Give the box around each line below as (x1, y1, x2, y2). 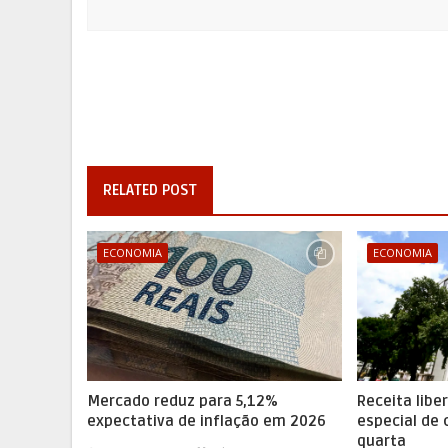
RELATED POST (103, 180, 197, 199)
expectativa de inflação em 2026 (87, 411, 326, 430)
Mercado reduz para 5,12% (87, 391, 278, 410)
